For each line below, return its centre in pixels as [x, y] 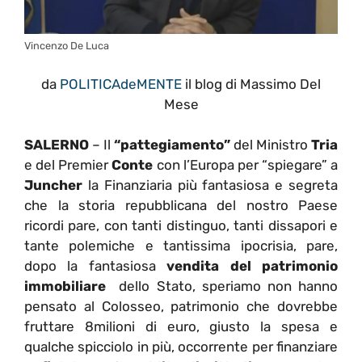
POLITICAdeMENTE [121, 84]
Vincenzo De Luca [67, 46]
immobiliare [65, 286]
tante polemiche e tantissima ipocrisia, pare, [181, 246]
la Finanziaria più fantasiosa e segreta [210, 185]
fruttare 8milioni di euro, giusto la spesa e [181, 327]
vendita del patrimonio [253, 266]
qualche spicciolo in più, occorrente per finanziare [181, 347]
